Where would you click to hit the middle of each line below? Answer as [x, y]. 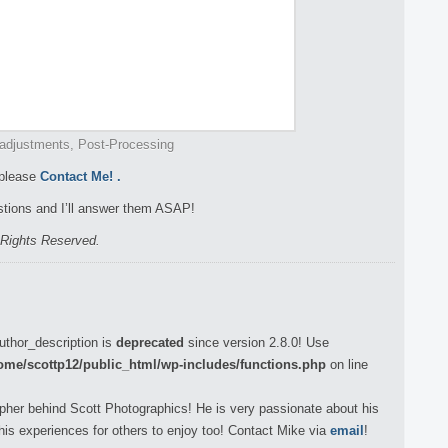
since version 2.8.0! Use [256, 342]
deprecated [150, 342]
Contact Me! [76, 176]
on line [347, 364]
